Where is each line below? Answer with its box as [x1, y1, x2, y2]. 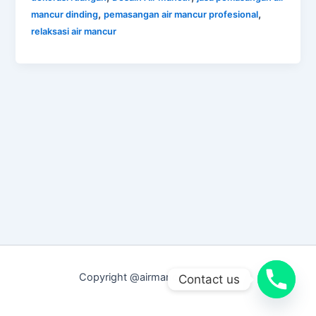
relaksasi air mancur [31, 26, 117, 37]
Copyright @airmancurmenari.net [78, 271, 238, 284]
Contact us [178, 272, 240, 286]
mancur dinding [31, 9, 99, 20]
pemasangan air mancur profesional [104, 9, 259, 20]
